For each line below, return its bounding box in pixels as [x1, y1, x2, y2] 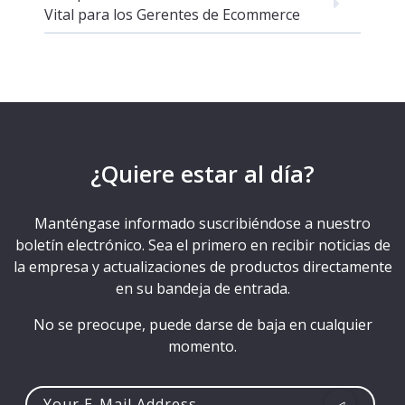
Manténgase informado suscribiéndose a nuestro [34, 213, 371, 234]
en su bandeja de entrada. [115, 278, 290, 299]
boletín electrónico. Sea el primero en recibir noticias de [14, 235, 391, 256]
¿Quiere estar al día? [90, 158, 315, 190]
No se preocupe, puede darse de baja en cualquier [33, 315, 372, 335]
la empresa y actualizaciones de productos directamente [13, 257, 392, 278]
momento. [168, 336, 237, 357]
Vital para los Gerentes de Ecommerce [44, 5, 301, 25]
